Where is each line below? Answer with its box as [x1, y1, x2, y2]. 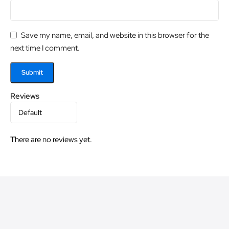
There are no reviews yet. [10, 134, 92, 145]
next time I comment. [10, 43, 80, 54]
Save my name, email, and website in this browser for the [21, 30, 209, 40]
